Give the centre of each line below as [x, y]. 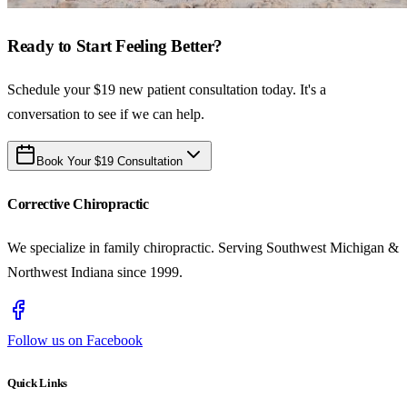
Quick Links [38, 382]
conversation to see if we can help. [106, 114]
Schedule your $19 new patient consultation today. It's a [167, 89]
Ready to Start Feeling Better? [115, 46]
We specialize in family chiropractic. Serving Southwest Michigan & [203, 248]
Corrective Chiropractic [78, 204]
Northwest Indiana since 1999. [95, 273]
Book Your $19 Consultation [109, 161]
